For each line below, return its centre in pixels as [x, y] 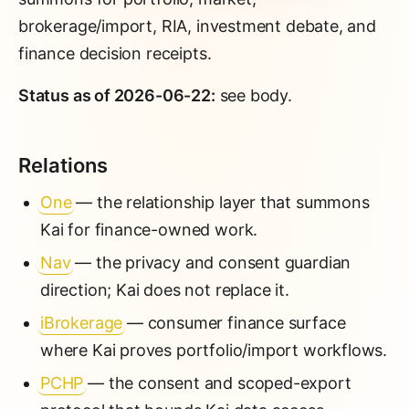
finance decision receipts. [115, 53]
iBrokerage [82, 323]
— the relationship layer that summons [220, 202]
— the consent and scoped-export [217, 383]
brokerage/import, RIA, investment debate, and [197, 26]
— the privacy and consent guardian [211, 262]
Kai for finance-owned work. [149, 230]
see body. [253, 95]
